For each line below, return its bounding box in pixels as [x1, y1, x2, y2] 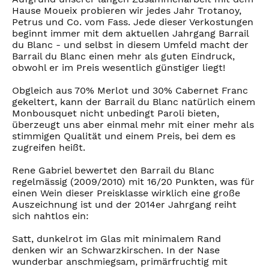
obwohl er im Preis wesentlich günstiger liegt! [12, 62, 225, 74]
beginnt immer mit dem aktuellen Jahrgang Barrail [12, 28, 249, 40]
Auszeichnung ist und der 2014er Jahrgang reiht [12, 199, 237, 211]
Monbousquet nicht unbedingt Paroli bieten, [12, 107, 219, 119]
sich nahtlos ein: [12, 210, 89, 222]
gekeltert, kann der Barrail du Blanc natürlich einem [12, 96, 255, 108]
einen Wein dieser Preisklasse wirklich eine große [12, 187, 240, 199]
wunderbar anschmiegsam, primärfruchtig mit [12, 256, 228, 268]
